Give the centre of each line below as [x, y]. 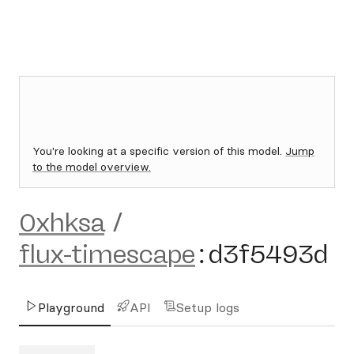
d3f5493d [268, 254]
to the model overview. [92, 167]
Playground [71, 307]
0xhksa [62, 223]
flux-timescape [107, 254]
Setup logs [208, 307]
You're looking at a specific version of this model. [159, 151]
